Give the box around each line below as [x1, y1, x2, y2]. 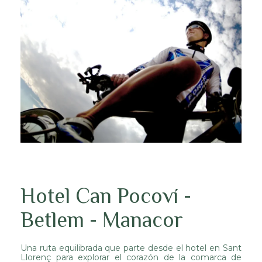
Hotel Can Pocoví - [20, 184, 191, 208]
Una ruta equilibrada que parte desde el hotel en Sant [20, 243, 242, 253]
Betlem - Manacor [20, 208, 183, 232]
